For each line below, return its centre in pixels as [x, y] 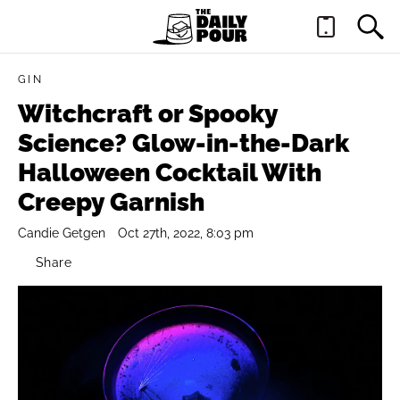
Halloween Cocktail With [170, 173]
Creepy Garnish [111, 202]
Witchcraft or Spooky [148, 114]
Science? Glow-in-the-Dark [183, 143]
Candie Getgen [62, 233]
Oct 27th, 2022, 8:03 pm [186, 233]
